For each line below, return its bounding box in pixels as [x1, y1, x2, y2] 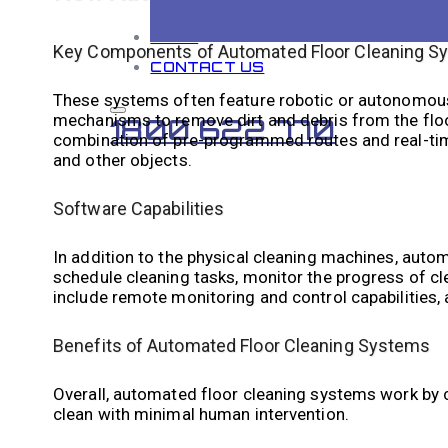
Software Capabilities [53, 197, 225, 219]
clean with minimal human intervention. [53, 403, 349, 424]
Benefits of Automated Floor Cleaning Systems [53, 334, 431, 356]
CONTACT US [150, 58, 265, 75]
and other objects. [53, 149, 192, 170]
